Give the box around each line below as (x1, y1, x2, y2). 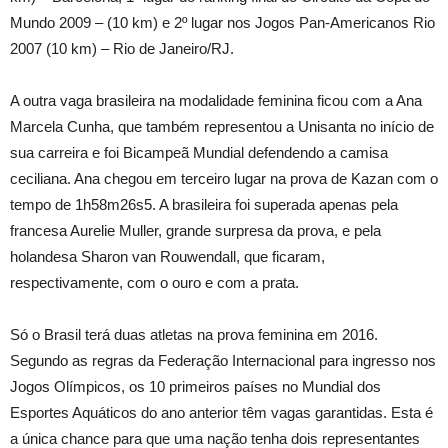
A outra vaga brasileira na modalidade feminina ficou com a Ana (10, 92, 422, 110)
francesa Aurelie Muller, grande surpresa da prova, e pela (10, 222, 381, 240)
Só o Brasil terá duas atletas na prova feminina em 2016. (10, 326, 378, 344)
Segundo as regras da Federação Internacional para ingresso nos (10, 352, 436, 370)
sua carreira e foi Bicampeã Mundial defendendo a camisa (10, 144, 388, 162)
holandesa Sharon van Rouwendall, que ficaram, (10, 248, 325, 266)
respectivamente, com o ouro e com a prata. (10, 274, 299, 292)
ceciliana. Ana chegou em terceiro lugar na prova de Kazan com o (10, 170, 438, 188)
